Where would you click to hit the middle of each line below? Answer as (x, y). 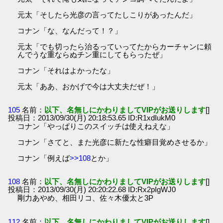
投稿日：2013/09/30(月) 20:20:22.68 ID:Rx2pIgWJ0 (92, 190)
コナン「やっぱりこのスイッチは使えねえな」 (96, 126)
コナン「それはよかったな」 (66, 70)
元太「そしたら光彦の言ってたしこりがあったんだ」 (107, 14)
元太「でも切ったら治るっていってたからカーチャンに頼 (115, 46)
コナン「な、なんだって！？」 (70, 30)
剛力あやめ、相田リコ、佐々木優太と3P (86, 198)
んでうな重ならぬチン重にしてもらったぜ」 (92, 54)
